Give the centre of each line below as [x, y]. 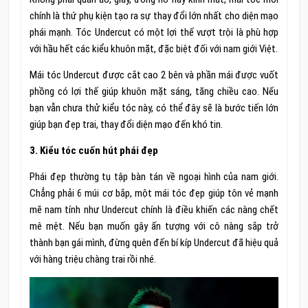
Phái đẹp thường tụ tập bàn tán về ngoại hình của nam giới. [154, 177]
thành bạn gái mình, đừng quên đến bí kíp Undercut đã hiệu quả [154, 243]
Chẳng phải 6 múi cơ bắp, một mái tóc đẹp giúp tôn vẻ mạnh [154, 194]
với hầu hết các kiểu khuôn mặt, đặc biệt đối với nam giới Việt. [153, 49]
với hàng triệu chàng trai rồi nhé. [92, 260]
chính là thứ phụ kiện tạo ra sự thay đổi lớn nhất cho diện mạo [154, 16]
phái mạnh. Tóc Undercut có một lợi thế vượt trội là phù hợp [154, 33]
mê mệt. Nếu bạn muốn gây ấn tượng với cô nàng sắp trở [154, 227]
